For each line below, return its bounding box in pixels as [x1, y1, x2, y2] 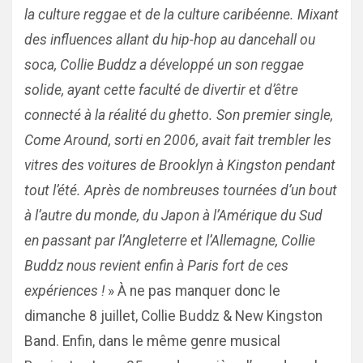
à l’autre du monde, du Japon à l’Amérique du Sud [24, 207, 322, 224]
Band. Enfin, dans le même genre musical [24, 333, 280, 349]
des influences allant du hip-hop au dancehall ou [24, 32, 315, 48]
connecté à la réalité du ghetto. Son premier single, [24, 107, 333, 123]
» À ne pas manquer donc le [105, 283, 280, 299]
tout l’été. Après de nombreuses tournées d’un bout [24, 182, 337, 199]
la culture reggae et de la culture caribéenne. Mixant [24, 6, 339, 23]
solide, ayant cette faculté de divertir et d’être [24, 82, 298, 98]
